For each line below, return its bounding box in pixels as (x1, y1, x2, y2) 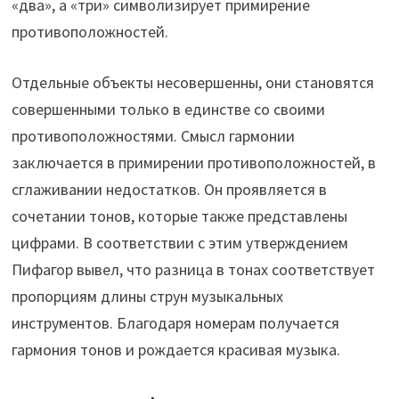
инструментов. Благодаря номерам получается (12, 313, 340, 334)
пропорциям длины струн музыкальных (12, 286, 284, 307)
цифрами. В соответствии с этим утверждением (12, 232, 349, 254)
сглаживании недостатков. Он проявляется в (12, 179, 328, 200)
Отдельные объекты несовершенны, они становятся (12, 72, 375, 94)
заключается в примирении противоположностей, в (12, 152, 377, 174)
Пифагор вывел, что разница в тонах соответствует (12, 259, 376, 281)
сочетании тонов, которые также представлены (12, 206, 348, 227)
